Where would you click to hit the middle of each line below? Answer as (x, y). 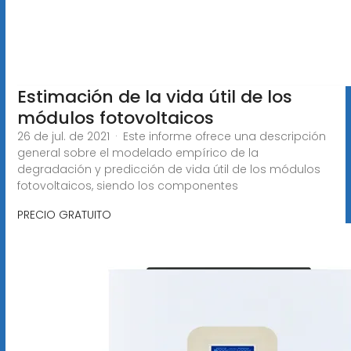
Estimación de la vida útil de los (154, 96)
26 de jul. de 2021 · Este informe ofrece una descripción (171, 136)
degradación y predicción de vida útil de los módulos (168, 169)
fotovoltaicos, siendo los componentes (127, 185)
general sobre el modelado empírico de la (138, 152)
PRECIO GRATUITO (64, 214)
